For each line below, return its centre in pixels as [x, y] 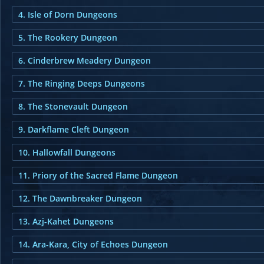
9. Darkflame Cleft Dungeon [74, 129]
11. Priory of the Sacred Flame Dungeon [98, 175]
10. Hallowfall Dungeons [67, 152]
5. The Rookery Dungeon [68, 37]
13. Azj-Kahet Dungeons [66, 221]
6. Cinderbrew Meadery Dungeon [85, 60]
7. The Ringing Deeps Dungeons [82, 83]
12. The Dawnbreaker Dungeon [80, 198]
